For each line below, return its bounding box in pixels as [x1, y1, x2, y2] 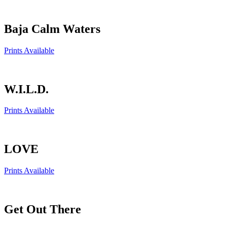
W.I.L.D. [4, 82, 49, 96]
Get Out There [4, 203, 81, 216]
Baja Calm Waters [4, 22, 100, 35]
